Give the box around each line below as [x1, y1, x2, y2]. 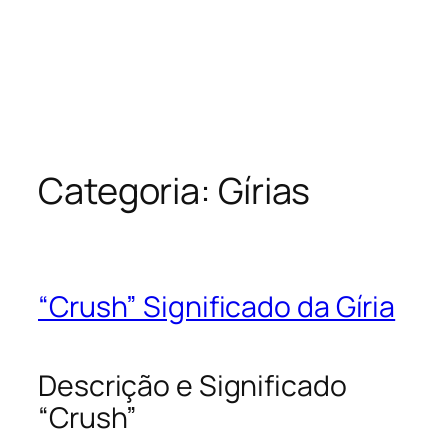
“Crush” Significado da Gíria [38, 286, 396, 326]
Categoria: [38, 166, 218, 216]
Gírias [217, 166, 311, 216]
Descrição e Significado [38, 365, 347, 405]
